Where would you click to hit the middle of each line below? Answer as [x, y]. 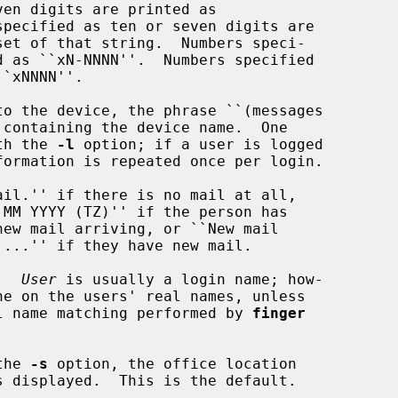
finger [279, 313]
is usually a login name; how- [190, 279]
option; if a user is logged [199, 144]
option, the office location [172, 363]
